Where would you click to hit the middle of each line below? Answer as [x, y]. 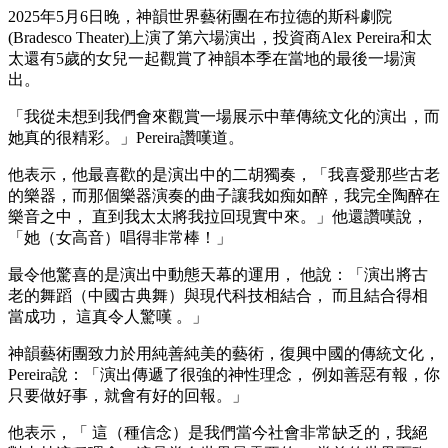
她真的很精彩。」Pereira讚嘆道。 [126, 137]
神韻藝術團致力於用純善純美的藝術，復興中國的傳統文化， [224, 353]
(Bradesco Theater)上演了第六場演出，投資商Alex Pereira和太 [220, 37]
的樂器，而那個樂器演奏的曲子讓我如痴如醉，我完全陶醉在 [224, 195]
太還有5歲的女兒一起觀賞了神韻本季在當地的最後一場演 [212, 58]
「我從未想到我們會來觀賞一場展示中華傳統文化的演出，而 [224, 116]
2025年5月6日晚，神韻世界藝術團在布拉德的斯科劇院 [200, 16]
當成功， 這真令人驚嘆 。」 [108, 316]
